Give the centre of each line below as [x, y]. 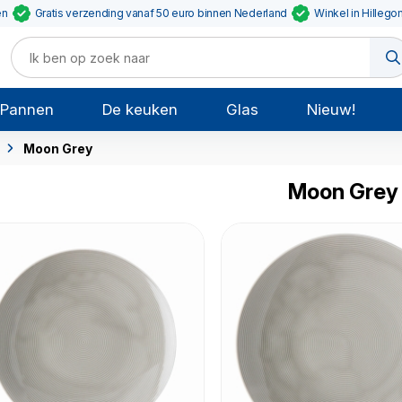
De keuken [140, 109]
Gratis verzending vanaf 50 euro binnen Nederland [161, 13]
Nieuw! [331, 109]
